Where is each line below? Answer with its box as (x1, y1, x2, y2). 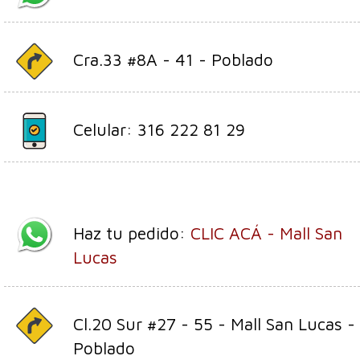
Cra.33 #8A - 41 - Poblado (73, 49, 273, 69)
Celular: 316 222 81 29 (73, 119, 245, 139)
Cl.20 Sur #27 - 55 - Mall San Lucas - (73, 313, 355, 333)
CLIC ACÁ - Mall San (190, 223, 342, 243)
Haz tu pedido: (73, 223, 190, 243)
